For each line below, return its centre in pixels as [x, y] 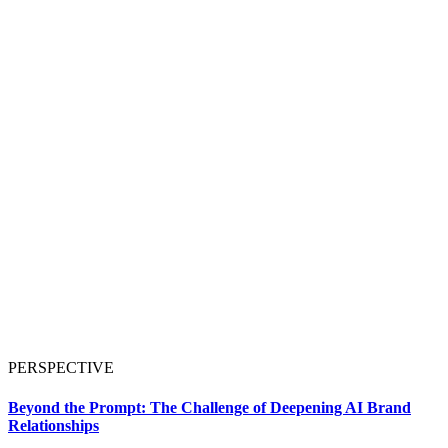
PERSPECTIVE [61, 368]
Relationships [53, 425]
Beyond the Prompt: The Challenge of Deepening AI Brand [209, 407]
